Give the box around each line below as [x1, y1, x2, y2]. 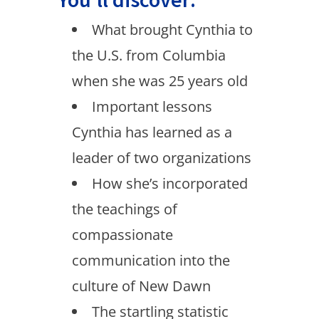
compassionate [71, 225, 173, 244]
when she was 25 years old [71, 71, 248, 90]
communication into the [71, 251, 230, 270]
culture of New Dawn [71, 276, 211, 296]
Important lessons [91, 97, 212, 116]
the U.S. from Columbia [71, 46, 226, 65]
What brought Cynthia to [91, 20, 253, 39]
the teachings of [71, 199, 177, 219]
